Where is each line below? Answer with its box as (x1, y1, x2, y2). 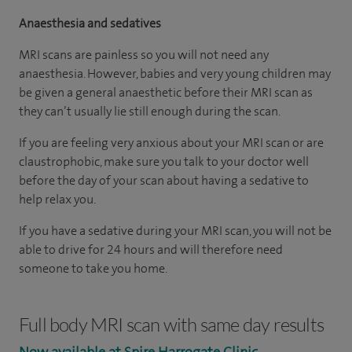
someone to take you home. (19, 259, 167, 277)
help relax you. (19, 190, 96, 207)
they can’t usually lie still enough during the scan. (19, 102, 280, 119)
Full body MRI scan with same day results (19, 312, 324, 336)
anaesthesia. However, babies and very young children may (19, 64, 331, 82)
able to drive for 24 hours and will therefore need (19, 240, 283, 258)
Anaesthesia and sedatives (19, 14, 161, 31)
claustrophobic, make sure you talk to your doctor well (19, 152, 309, 170)
